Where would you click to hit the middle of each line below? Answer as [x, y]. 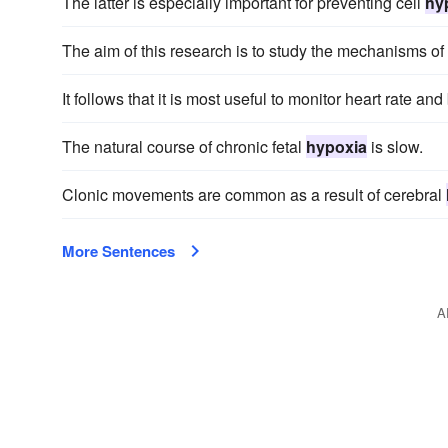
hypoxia [336, 146]
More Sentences [118, 251]
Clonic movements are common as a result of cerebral [254, 194]
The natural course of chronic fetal [184, 146]
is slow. [395, 146]
